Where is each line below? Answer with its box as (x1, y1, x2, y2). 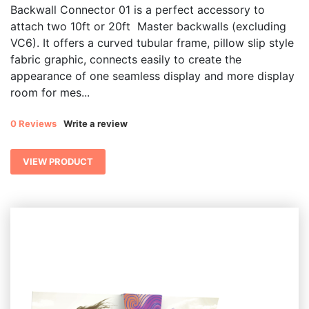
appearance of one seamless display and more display (10, 69, 295, 83)
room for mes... (10, 86, 90, 100)
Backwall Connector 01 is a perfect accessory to (10, 3, 265, 17)
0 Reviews (10, 118, 57, 130)
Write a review (63, 118, 128, 130)
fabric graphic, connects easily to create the (10, 52, 241, 67)
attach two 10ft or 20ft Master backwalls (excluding (10, 19, 286, 34)
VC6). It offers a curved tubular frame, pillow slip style (10, 36, 294, 50)
